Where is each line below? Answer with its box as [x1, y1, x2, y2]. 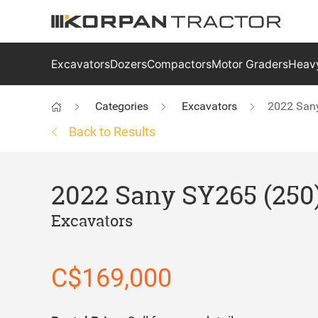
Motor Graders [212, 57, 288, 71]
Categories [95, 99, 148, 113]
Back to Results [69, 124, 155, 139]
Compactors [147, 57, 212, 71]
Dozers [110, 57, 147, 71]
